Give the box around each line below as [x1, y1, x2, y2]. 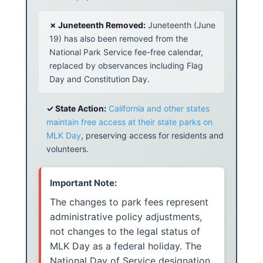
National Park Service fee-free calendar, [49, 47, 203, 58]
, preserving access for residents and [81, 130, 224, 141]
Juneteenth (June [146, 20, 215, 31]
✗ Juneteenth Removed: [49, 20, 146, 31]
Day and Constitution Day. [49, 74, 150, 85]
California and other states [109, 103, 210, 114]
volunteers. [46, 144, 89, 154]
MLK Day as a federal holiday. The [50, 240, 201, 252]
